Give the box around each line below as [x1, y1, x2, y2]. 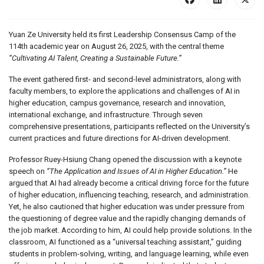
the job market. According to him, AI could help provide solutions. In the [9, 226, 252, 235]
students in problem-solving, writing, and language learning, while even [9, 249, 249, 259]
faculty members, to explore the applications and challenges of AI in [9, 87, 240, 96]
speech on [9, 167, 47, 176]
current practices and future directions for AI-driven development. [9, 134, 230, 143]
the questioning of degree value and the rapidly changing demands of [9, 214, 246, 223]
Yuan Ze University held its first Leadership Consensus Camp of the [9, 30, 236, 39]
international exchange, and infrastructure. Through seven [9, 110, 203, 120]
